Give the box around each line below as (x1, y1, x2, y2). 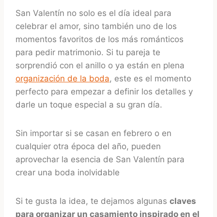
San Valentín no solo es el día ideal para (15, 8, 171, 18)
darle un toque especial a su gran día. (15, 99, 162, 109)
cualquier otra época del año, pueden (15, 141, 161, 151)
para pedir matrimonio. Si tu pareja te (15, 47, 160, 57)
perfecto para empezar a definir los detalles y (15, 86, 193, 96)
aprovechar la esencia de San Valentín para (15, 154, 185, 164)
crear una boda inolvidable (15, 167, 120, 177)
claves (170, 196, 196, 206)
